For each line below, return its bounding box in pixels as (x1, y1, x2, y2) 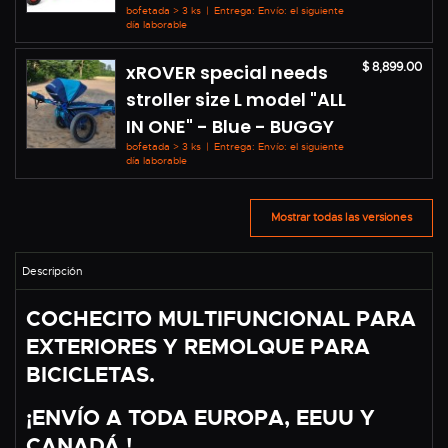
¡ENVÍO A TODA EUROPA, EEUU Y (26, 403, 375, 432)
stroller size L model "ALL (126, 86, 346, 112)
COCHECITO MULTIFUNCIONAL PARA (26, 304, 416, 333)
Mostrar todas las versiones (271, 210, 412, 225)
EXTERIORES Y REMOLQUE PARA (26, 332, 370, 361)
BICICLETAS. (26, 360, 155, 389)
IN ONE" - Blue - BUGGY (126, 113, 334, 139)
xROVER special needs (126, 59, 328, 85)
